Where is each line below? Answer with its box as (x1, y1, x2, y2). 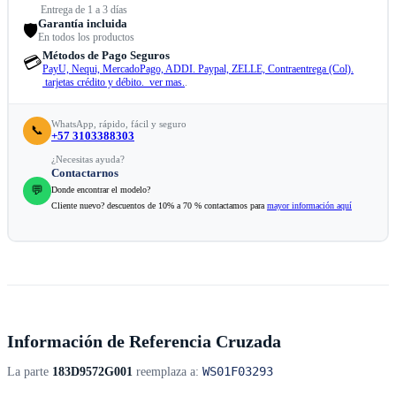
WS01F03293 (202, 364, 273, 379)
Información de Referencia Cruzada (7, 331, 281, 352)
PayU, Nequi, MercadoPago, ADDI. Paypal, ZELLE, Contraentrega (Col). (42, 63, 354, 76)
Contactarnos (51, 166, 118, 180)
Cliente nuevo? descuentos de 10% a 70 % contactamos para (51, 201, 267, 211)
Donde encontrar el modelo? (51, 185, 150, 195)
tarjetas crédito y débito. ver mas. (42, 76, 185, 89)
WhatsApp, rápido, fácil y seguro (51, 118, 187, 130)
